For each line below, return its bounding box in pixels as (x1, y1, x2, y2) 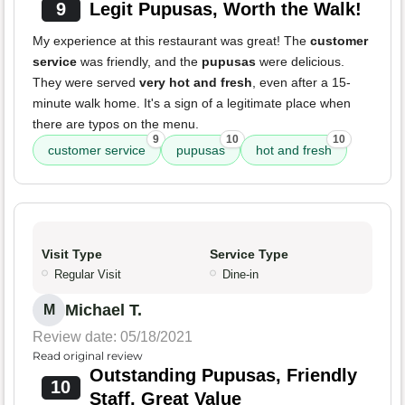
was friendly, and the (77, 54, 202, 70)
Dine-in (222, 268, 259, 282)
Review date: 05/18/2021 (33, 329, 193, 345)
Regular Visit (54, 268, 121, 282)
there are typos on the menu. (33, 117, 199, 132)
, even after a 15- (252, 75, 351, 90)
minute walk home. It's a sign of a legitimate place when (33, 96, 351, 111)
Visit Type (42, 247, 102, 262)
